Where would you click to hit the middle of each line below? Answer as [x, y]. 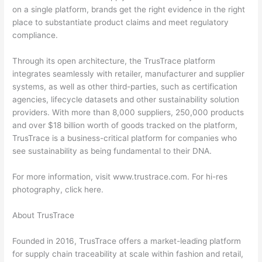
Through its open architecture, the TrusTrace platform [114, 61]
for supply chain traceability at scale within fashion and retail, [128, 254]
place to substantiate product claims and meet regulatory [121, 23]
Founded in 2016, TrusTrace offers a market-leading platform [127, 241]
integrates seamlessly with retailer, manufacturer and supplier [129, 74]
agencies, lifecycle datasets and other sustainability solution [126, 100]
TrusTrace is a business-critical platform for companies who [125, 138]
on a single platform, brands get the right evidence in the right [129, 10]
